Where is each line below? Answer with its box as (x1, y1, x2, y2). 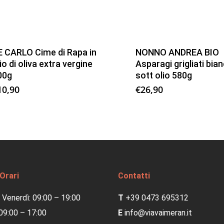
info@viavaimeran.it (124, 208, 192, 217)
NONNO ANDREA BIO (135, 46, 219, 57)
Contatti (117, 171, 150, 180)
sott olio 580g (135, 69, 192, 80)
